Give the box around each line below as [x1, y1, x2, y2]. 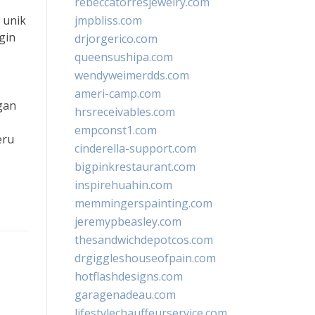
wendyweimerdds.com [75, 67, 189, 83]
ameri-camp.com [75, 86, 161, 101]
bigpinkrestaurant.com [75, 159, 195, 174]
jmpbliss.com [75, 13, 142, 28]
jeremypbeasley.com [75, 214, 181, 229]
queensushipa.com [75, 49, 173, 65]
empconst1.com [75, 122, 157, 138]
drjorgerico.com [75, 31, 157, 46]
